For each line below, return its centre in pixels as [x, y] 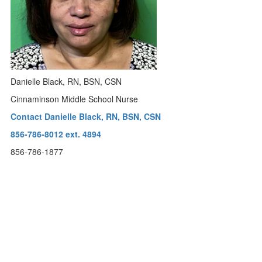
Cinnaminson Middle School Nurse [75, 99]
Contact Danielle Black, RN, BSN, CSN [86, 116]
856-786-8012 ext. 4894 [56, 134]
